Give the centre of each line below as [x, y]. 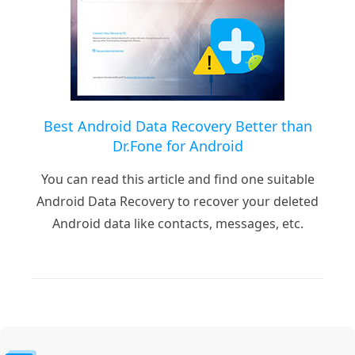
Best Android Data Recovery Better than [177, 126]
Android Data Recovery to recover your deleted [177, 201]
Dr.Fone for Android [177, 145]
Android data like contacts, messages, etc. [177, 223]
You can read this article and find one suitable [177, 179]
